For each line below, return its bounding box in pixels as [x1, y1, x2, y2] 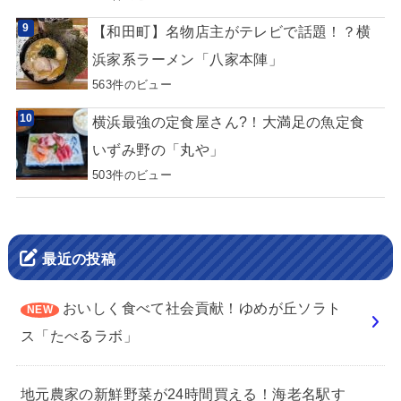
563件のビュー [91, 78, 173, 92]
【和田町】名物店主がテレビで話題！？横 [91, 23, 371, 40]
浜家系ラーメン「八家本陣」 [91, 51, 284, 68]
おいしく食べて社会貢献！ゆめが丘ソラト [62, 300, 342, 317]
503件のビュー [91, 167, 173, 182]
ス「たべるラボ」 [20, 328, 139, 345]
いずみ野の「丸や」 [91, 141, 225, 158]
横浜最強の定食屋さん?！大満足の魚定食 [91, 113, 380, 130]
